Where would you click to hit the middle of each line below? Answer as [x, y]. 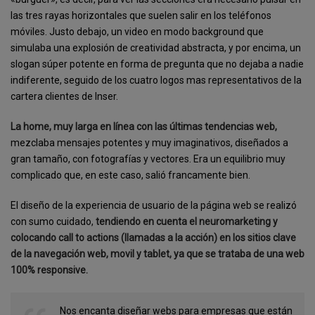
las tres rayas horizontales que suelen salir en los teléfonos [141, 15]
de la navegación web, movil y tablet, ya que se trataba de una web [157, 253]
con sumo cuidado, [53, 221]
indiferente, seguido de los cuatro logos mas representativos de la [156, 80]
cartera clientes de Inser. [64, 96]
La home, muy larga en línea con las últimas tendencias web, [144, 126]
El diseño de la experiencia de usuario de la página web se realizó [154, 205]
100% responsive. [49, 270]
